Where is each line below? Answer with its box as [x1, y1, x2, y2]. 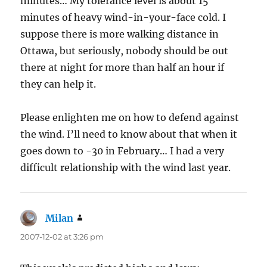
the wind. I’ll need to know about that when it [20, 128, 238, 141]
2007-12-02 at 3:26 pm [20, 232, 104, 242]
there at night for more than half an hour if [20, 61, 225, 74]
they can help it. [20, 78, 97, 91]
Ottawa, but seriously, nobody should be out [20, 45, 229, 57]
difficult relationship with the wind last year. [20, 162, 231, 174]
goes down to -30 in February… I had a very [20, 145, 225, 157]
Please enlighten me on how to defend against [20, 111, 240, 124]
